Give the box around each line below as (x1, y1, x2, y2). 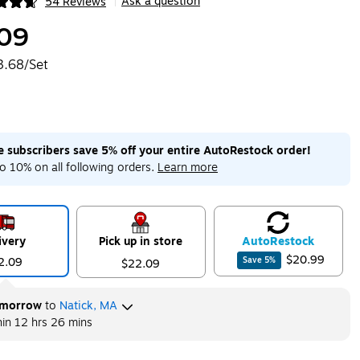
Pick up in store (99, 233, 183, 250)
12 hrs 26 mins (14, 314, 92, 331)
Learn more (157, 159, 218, 176)
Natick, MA (59, 297, 117, 314)
